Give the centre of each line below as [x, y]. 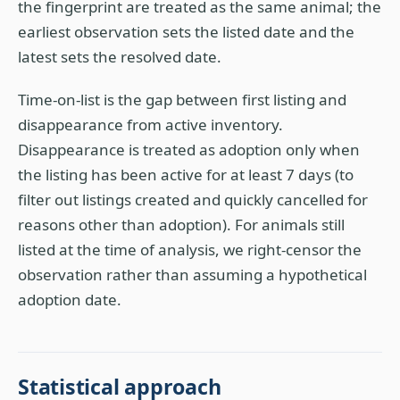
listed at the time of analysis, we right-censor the [190, 250]
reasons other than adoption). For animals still [181, 225]
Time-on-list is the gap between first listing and [182, 100]
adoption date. [70, 300]
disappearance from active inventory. [150, 125]
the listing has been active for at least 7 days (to [186, 175]
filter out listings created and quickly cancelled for [193, 200]
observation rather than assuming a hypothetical [192, 275]
